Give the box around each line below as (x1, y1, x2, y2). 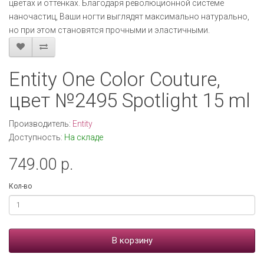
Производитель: (9, 119, 72, 128)
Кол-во (9, 182, 32, 190)
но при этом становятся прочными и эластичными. (9, 25, 210, 35)
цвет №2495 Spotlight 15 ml (9, 89, 250, 112)
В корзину (111, 235, 153, 246)
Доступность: (9, 133, 64, 142)
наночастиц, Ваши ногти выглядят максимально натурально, (9, 12, 249, 21)
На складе (64, 133, 103, 142)
